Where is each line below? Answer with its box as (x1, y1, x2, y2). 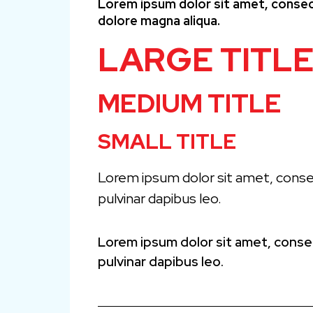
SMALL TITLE (98, 126, 236, 155)
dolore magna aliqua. (98, 12, 220, 29)
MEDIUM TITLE (98, 85, 282, 120)
